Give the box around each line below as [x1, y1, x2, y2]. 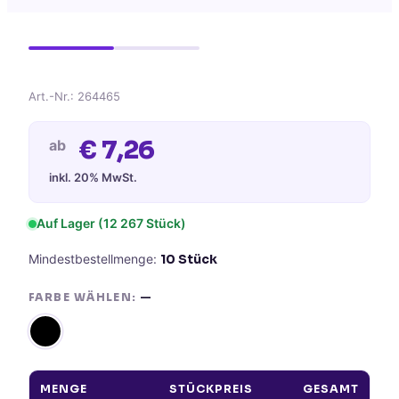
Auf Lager [37, 216, 95, 231]
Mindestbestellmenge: [28, 251, 160, 266]
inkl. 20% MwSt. [49, 170, 137, 184]
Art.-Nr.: [28, 89, 77, 103]
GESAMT [302, 382, 359, 396]
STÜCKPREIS [168, 382, 253, 396]
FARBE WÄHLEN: [28, 290, 137, 304]
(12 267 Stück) [95, 216, 186, 231]
